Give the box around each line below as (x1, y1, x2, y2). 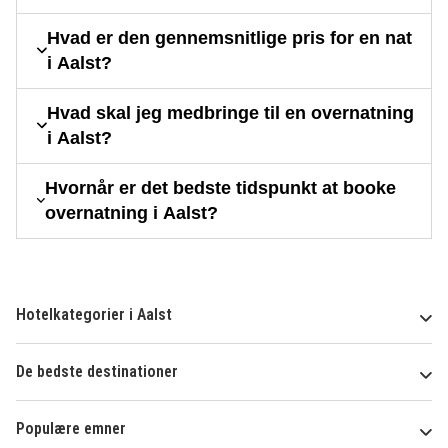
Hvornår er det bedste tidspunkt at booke (45, 177, 397, 198)
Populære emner (16, 418, 126, 438)
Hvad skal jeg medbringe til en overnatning (47, 102, 415, 123)
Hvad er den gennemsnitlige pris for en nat (47, 27, 413, 48)
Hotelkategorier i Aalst (16, 304, 172, 324)
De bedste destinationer (16, 361, 178, 381)
